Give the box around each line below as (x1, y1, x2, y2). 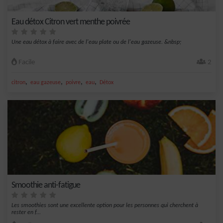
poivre (66, 80, 81, 86)
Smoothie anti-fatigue (11, 181, 80, 190)
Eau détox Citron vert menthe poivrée (11, 17, 130, 27)
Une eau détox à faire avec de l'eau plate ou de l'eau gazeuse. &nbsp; (11, 39, 181, 45)
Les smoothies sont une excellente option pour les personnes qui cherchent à (11, 203, 198, 209)
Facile (17, 59, 35, 66)
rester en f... (11, 210, 41, 216)
